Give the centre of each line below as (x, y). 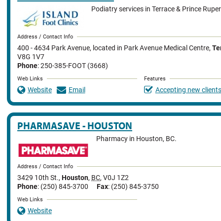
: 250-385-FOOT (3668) (73, 66)
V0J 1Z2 (116, 178)
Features (155, 79)
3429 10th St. (38, 178)
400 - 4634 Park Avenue (54, 48)
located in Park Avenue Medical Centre (151, 48)
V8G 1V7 (31, 57)
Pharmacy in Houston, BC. (137, 139)
